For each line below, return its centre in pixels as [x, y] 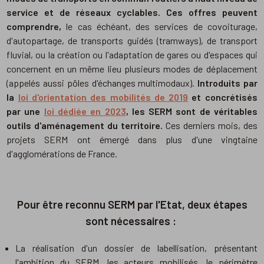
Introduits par [227, 83]
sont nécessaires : [132, 221]
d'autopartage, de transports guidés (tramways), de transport [132, 41]
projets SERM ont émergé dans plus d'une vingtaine [132, 140]
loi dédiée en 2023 [85, 111]
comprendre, [34, 27]
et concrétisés [223, 97]
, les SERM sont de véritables [192, 111]
